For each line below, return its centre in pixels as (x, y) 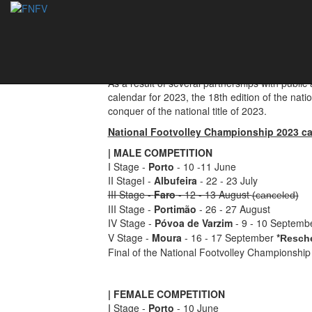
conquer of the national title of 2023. (187, 111)
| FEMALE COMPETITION (166, 294)
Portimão (175, 209)
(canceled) (275, 195)
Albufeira (175, 180)
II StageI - (131, 180)
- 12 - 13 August (213, 194)
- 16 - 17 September (229, 237)
